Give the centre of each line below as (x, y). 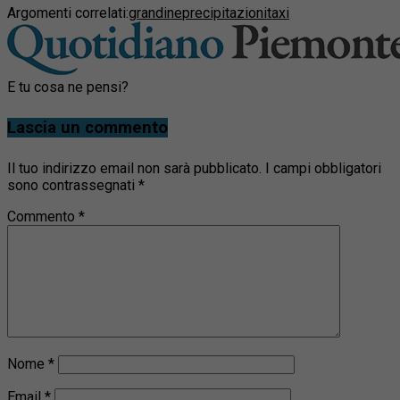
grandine (155, 12)
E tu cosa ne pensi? (68, 87)
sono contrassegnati (73, 185)
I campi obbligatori (323, 168)
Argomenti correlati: (68, 12)
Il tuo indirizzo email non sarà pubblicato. (134, 168)
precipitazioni (225, 12)
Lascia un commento (87, 127)
